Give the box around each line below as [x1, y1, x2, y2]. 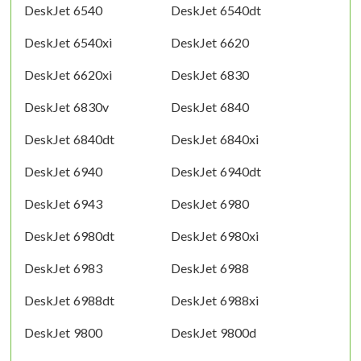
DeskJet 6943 [24, 195, 102, 211]
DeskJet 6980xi [170, 227, 259, 243]
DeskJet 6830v [24, 98, 109, 114]
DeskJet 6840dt [24, 131, 114, 147]
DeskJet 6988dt [24, 292, 114, 308]
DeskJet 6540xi [24, 34, 112, 50]
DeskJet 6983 [24, 259, 102, 276]
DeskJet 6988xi [170, 292, 259, 308]
